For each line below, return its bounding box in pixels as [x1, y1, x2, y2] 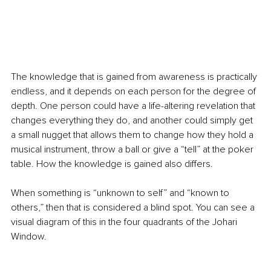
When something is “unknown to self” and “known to [11, 187, 232, 200]
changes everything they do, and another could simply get [11, 114, 255, 127]
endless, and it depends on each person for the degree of [11, 85, 258, 98]
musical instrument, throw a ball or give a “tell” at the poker [11, 143, 256, 156]
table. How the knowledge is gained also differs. [11, 158, 213, 171]
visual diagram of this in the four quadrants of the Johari [11, 216, 240, 229]
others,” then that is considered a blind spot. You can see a [11, 201, 257, 214]
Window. [11, 230, 47, 243]
